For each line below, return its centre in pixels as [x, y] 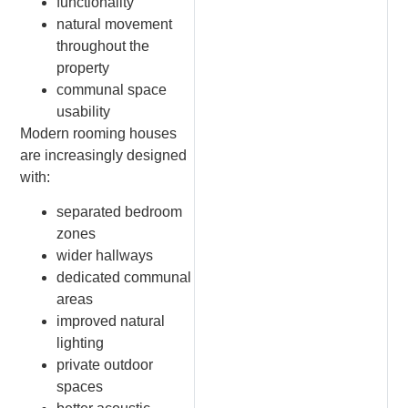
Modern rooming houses [99, 133]
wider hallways [105, 256]
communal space [112, 89]
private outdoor [105, 365]
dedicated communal [124, 278]
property [83, 67]
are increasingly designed [104, 155]
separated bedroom [120, 212]
